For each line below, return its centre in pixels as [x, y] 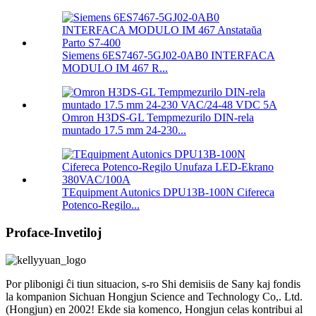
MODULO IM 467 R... [115, 68]
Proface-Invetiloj [54, 233]
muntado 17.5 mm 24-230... [124, 130]
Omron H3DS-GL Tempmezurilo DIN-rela [158, 118]
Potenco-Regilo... [101, 205]
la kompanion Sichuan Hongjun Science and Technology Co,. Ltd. [154, 296]
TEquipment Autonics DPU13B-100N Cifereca [168, 193]
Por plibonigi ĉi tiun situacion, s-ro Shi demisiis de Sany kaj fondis [153, 284]
